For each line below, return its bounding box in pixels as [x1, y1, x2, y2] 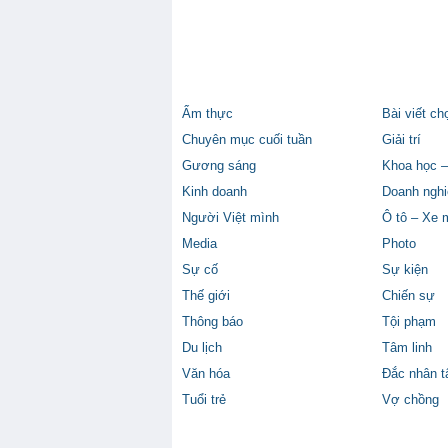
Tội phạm [382, 315, 436, 329]
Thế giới [182, 289, 230, 303]
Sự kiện [382, 263, 428, 277]
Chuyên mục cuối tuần [182, 133, 312, 147]
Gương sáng [182, 159, 256, 173]
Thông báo [182, 315, 243, 329]
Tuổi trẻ [182, 393, 226, 407]
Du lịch [182, 341, 222, 355]
